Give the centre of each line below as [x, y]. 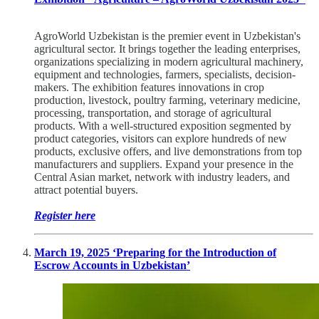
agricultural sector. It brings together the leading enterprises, [167, 48]
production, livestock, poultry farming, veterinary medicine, [167, 100]
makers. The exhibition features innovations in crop [149, 87]
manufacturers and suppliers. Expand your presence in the [164, 164]
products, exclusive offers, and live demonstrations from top [168, 151]
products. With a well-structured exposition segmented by [163, 125]
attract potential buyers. [86, 189]
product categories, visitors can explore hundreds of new [161, 138]
